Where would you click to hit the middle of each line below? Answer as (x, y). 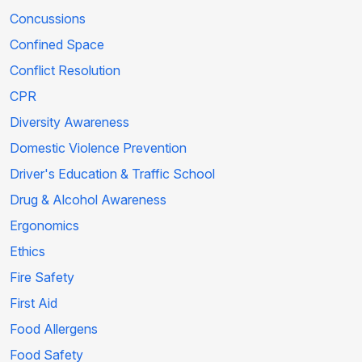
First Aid (34, 303)
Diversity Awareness (69, 122)
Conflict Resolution (65, 71)
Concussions (48, 19)
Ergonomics (44, 226)
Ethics (27, 252)
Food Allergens (54, 329)
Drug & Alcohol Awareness (88, 200)
